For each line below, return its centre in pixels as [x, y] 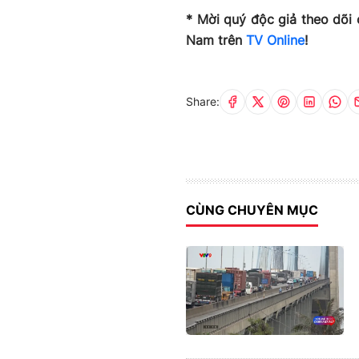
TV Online [275, 40]
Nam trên [216, 40]
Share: [203, 102]
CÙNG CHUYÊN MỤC [252, 210]
